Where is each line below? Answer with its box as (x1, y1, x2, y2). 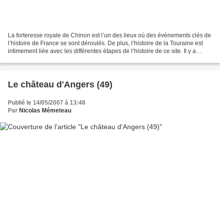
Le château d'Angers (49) (8, 80, 112, 90)
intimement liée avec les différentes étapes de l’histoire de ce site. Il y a (8, 48, 196, 55)
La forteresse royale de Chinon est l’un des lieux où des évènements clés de (8, 32, 211, 39)
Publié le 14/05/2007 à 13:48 (8, 99, 85, 107)
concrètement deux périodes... (8, 55, 88, 63)
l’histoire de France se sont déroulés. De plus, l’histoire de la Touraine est (8, 40, 203, 47)
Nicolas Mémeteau (19, 107, 71, 114)
